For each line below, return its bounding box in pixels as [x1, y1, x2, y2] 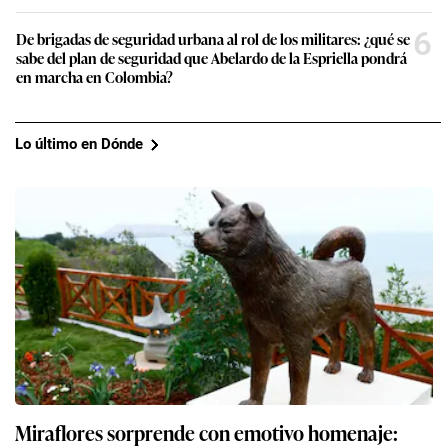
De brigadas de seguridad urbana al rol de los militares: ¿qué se [16, 27, 410, 49]
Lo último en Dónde [15, 135, 143, 154]
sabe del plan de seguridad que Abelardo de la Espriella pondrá [16, 46, 407, 68]
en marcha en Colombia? [16, 65, 173, 87]
